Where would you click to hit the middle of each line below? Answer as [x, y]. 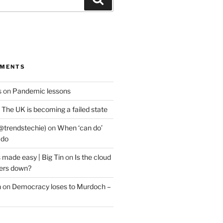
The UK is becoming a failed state [54, 110]
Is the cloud [93, 157]
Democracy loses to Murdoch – [61, 187]
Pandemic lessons [41, 91]
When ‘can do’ [80, 128]
